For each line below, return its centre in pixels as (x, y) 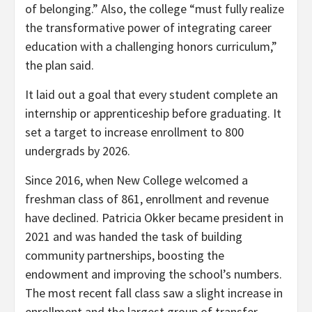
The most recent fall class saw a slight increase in (154, 292)
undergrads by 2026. (78, 150)
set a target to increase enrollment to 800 (134, 132)
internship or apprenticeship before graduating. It (153, 113)
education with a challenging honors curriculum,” (151, 46)
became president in (231, 217)
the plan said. (60, 65)
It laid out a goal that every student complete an (151, 94)
